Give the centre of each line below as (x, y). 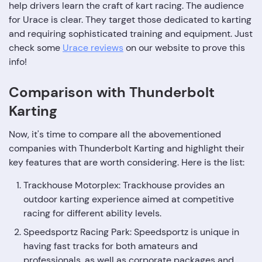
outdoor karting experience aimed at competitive (129, 199)
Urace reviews (93, 48)
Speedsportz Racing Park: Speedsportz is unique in (131, 232)
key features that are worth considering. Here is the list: (127, 162)
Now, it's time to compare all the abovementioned (115, 134)
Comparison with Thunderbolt (112, 92)
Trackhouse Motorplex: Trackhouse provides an (124, 185)
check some (36, 48)
